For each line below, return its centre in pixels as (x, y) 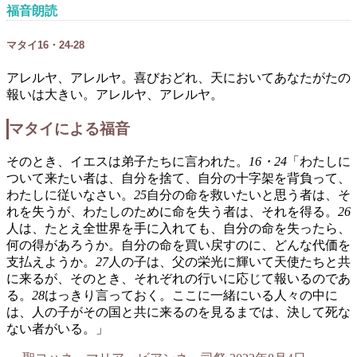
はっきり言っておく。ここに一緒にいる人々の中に (191, 296)
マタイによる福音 (69, 128)
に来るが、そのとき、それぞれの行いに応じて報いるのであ (178, 279)
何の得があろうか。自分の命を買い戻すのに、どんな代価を (178, 245)
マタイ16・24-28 (45, 45)
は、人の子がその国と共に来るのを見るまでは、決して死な (178, 312)
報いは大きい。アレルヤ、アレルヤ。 (115, 95)
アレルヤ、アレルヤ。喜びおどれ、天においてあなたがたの (178, 78)
